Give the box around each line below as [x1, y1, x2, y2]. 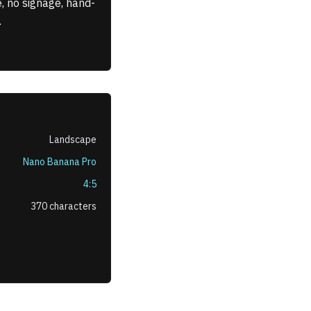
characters [47, 200, 96, 212]
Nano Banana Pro [23, 155, 96, 168]
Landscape [49, 133, 96, 146]
